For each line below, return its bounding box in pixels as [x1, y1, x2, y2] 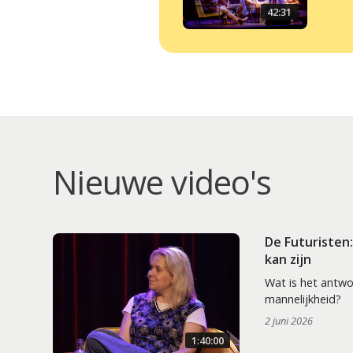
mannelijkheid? [264, 292, 341, 307]
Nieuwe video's [53, 160, 272, 205]
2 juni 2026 [264, 314, 313, 329]
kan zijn [264, 251, 311, 269]
